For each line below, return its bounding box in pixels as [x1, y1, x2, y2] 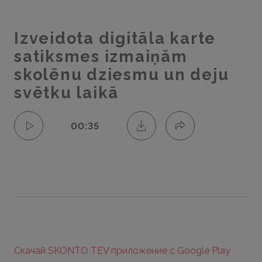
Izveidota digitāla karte [14, 29, 216, 47]
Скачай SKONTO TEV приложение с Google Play [14, 245, 233, 256]
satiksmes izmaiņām [14, 47, 188, 65]
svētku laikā [14, 84, 119, 102]
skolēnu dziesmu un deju [14, 65, 229, 84]
